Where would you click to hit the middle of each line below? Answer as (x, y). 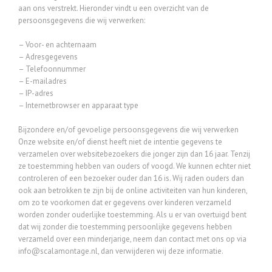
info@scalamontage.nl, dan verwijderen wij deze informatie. (121, 251)
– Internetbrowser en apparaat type (78, 105)
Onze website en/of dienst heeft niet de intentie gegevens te (120, 142)
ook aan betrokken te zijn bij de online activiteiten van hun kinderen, (133, 190)
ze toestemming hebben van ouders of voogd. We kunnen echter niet (134, 166)
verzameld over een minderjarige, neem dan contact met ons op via (132, 239)
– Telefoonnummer (52, 69)
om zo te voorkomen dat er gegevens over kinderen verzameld (125, 202)
